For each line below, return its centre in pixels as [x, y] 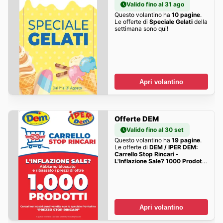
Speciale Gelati [171, 22]
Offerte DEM [136, 119]
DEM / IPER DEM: [173, 147]
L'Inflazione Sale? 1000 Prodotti [160, 161]
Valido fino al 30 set [155, 130]
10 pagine [186, 15]
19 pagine [186, 140]
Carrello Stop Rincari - [146, 154]
